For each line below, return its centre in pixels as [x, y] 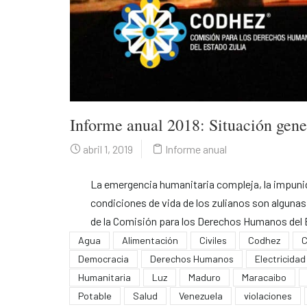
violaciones [268, 295]
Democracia [103, 258]
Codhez [264, 240]
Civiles [213, 240]
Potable [95, 295]
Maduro [205, 277]
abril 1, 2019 [107, 149]
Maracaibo [264, 277]
